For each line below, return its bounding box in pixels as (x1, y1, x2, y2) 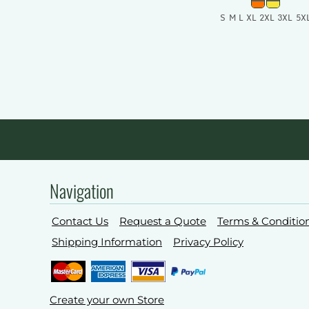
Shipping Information (52, 235, 162, 249)
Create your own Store (50, 293, 164, 307)
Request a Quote (119, 215, 206, 228)
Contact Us (52, 215, 108, 228)
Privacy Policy (173, 235, 243, 249)
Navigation (50, 177, 114, 205)
